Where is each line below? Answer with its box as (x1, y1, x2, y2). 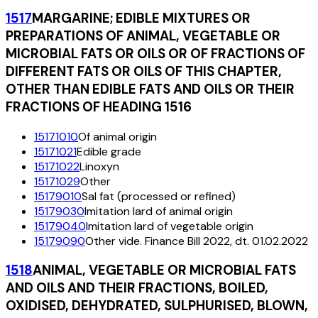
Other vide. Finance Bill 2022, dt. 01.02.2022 (85, 233, 308, 248)
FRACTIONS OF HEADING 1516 (6, 97, 192, 116)
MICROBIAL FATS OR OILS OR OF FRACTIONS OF (6, 44, 305, 62)
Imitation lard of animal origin (84, 203, 233, 219)
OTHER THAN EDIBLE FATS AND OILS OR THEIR (6, 79, 295, 98)
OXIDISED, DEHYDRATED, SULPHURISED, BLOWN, (6, 297, 308, 315)
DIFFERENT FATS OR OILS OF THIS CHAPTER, (6, 62, 282, 80)
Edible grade (77, 143, 141, 159)
